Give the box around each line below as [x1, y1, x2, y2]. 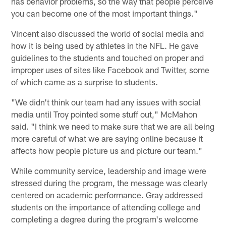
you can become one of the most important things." [11, 8, 198, 18]
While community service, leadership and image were [11, 165, 207, 176]
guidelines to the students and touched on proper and [11, 52, 204, 63]
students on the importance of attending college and [11, 201, 201, 212]
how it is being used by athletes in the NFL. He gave [11, 40, 199, 50]
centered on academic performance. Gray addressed [11, 189, 203, 200]
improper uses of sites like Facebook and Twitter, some [11, 64, 210, 75]
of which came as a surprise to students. [11, 76, 158, 87]
